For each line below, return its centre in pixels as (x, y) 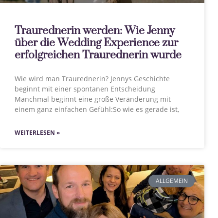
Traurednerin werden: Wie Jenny (95, 31)
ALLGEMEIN (172, 181)
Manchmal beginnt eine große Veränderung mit (93, 99)
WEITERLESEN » (37, 133)
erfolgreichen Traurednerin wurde (98, 55)
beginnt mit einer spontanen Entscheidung (85, 89)
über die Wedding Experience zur (96, 43)
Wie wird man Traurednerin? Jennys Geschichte (92, 79)
